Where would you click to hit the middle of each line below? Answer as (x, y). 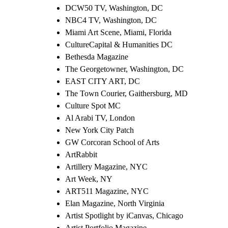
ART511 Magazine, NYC (107, 191)
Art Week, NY (89, 179)
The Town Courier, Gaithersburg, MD (126, 93)
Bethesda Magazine (97, 56)
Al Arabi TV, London (100, 118)
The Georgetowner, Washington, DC (124, 69)
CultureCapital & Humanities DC (119, 44)
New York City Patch (99, 130)
